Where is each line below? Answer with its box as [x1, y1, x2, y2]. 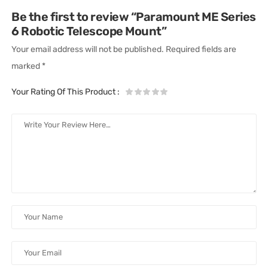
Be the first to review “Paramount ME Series [11, 9, 256, 24]
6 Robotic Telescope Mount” [11, 23, 167, 38]
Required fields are [166, 44, 237, 54]
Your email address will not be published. [11, 44, 165, 54]
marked [11, 60, 42, 71]
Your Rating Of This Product [11, 86, 118, 97]
